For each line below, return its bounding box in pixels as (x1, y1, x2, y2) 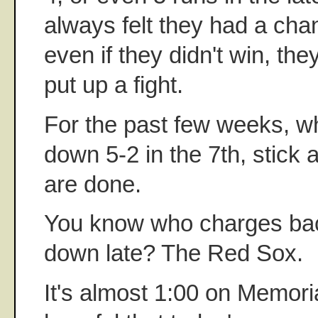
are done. (44, 170, 141, 197)
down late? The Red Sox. (44, 240, 303, 267)
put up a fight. (44, 72, 183, 99)
